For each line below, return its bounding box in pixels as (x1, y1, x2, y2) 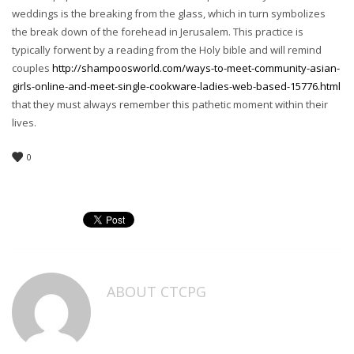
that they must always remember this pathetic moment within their (12, 97, 328, 111)
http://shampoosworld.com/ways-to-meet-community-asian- (52, 61, 340, 75)
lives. (12, 115, 36, 130)
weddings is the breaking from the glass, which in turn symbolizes (12, 6, 326, 21)
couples (12, 61, 52, 75)
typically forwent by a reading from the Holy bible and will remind (12, 43, 322, 57)
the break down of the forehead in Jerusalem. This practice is (12, 24, 303, 39)
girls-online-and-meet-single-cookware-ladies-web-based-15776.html (12, 79, 341, 93)
